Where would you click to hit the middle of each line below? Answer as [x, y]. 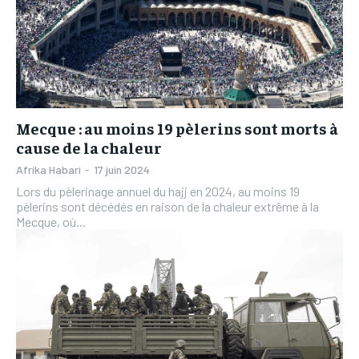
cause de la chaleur [89, 147]
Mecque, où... [51, 221]
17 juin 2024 [122, 169]
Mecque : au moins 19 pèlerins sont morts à [177, 127]
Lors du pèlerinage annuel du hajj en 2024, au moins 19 [158, 191]
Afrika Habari [48, 169]
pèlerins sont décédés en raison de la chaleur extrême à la [167, 206]
